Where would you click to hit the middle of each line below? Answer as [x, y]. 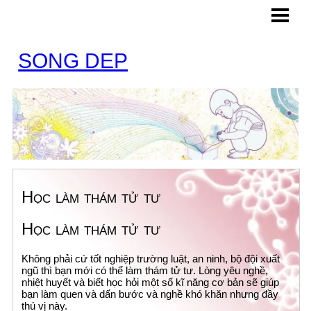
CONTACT [32, 73]
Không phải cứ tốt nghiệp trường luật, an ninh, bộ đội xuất [151, 259]
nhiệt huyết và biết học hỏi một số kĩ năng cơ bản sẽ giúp [151, 283]
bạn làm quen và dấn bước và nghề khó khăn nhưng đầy [150, 294]
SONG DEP [73, 61]
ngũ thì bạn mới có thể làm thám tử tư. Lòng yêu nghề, [145, 271]
